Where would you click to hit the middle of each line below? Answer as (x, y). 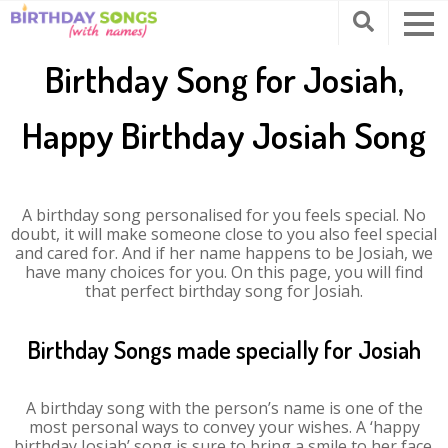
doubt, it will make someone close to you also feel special (224, 234)
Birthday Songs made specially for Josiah (224, 349)
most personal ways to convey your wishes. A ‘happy (224, 427)
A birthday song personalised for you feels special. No (224, 215)
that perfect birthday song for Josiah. (224, 291)
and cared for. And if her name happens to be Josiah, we (224, 253)
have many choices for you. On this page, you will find (224, 272)
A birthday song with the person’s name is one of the (224, 408)
